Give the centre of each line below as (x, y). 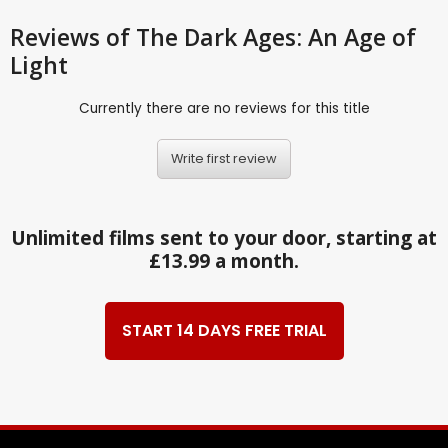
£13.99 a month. (224, 260)
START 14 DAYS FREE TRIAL (224, 331)
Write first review (224, 159)
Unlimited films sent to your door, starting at (224, 237)
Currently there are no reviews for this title (224, 108)
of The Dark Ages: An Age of (261, 36)
